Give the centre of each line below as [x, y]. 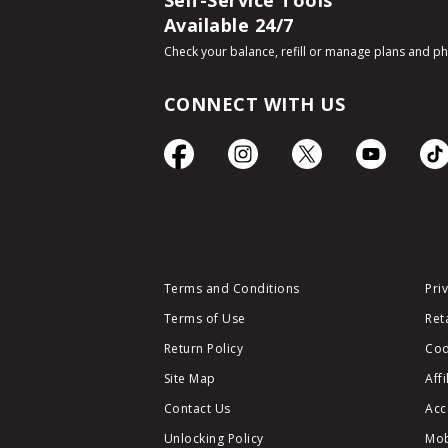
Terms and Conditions [231, 288]
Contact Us [197, 408]
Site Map [189, 378]
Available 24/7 [228, 25]
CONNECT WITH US [254, 104]
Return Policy [203, 348]
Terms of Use [204, 318]
